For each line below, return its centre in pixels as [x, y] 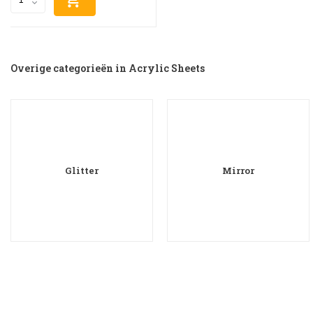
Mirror [238, 170]
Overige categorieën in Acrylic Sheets [108, 68]
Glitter [82, 170]
